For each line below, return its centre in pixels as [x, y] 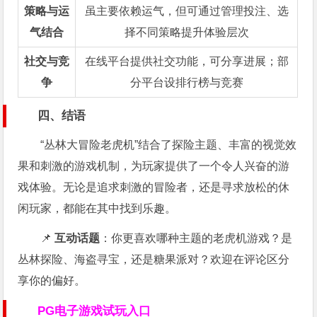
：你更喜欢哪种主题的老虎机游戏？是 [196, 238]
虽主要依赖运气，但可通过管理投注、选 [186, 11]
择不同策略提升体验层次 [186, 33]
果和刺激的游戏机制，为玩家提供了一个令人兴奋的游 [154, 166]
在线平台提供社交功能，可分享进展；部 [186, 62]
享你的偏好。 [52, 281]
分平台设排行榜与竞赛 [186, 83]
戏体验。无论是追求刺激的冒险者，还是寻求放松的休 [154, 188]
